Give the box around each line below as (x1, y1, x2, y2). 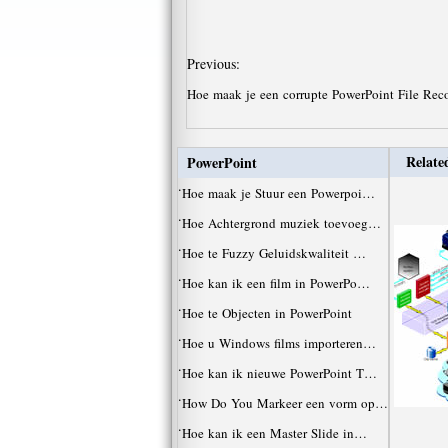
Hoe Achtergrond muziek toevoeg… (181, 214, 381, 232)
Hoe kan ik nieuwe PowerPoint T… (181, 364, 377, 382)
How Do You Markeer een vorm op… (181, 394, 388, 412)
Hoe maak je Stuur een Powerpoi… (181, 184, 375, 202)
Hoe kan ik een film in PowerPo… (181, 274, 370, 292)
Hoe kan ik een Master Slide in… (181, 424, 367, 442)
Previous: (187, 54, 240, 73)
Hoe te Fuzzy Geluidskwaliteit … (181, 244, 366, 262)
